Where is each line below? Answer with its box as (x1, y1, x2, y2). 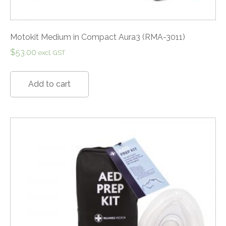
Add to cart (28, 79, 71, 89)
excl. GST (38, 49, 65, 56)
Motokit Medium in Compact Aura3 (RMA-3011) (10, 32, 185, 42)
